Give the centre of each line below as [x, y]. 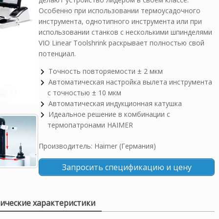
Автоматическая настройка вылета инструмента [130, 82]
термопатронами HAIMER [90, 125]
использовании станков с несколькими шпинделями [125, 32]
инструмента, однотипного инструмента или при [120, 21]
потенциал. [57, 54]
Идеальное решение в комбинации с [109, 114]
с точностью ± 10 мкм [84, 93]
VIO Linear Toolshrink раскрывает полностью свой [121, 43]
